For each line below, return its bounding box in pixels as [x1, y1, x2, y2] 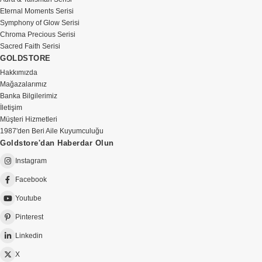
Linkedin [15, 232, 43, 240]
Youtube [15, 194, 42, 202]
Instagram [15, 157, 47, 165]
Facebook [15, 175, 47, 184]
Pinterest [15, 213, 43, 221]
